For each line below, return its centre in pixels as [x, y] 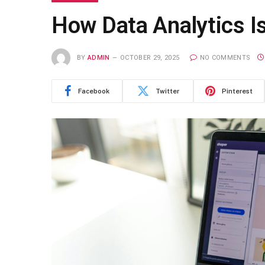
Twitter [167, 91]
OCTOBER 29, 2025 [150, 57]
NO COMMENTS [225, 57]
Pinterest [237, 91]
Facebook [94, 91]
